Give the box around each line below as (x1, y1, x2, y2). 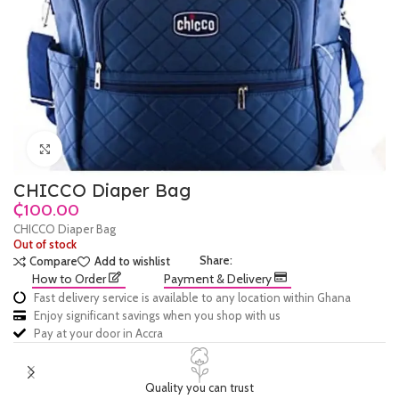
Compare (29, 254, 78, 269)
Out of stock (13, 237, 77, 251)
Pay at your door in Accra (33, 326, 163, 340)
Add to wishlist (94, 254, 170, 269)
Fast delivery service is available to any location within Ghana (33, 290, 351, 305)
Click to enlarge (62, 142, 136, 155)
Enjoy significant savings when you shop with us (33, 308, 281, 322)
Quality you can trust (145, 380, 254, 395)
